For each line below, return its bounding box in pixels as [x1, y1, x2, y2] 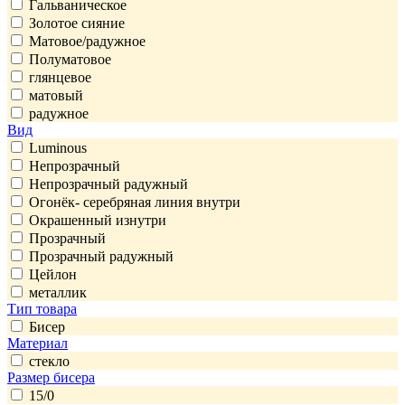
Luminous [29, 139, 87, 155]
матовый [29, 87, 83, 103]
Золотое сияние [29, 14, 125, 31]
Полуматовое [29, 51, 111, 67]
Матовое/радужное [29, 33, 146, 49]
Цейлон [29, 266, 77, 282]
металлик [29, 284, 87, 300]
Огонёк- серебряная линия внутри [29, 193, 240, 210]
